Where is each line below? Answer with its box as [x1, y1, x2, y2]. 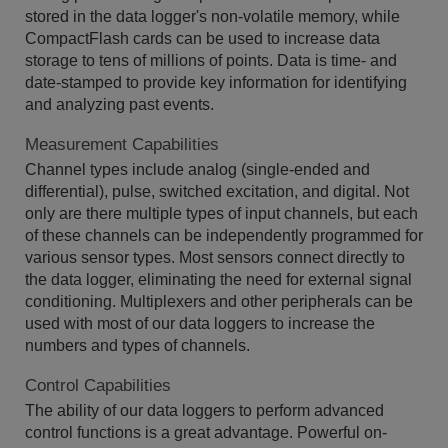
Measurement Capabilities [25, 135, 219, 155]
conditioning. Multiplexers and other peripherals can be [25, 293, 413, 311]
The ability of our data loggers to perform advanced [25, 402, 384, 420]
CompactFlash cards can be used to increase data [25, 30, 380, 48]
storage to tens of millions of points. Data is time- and [25, 52, 397, 70]
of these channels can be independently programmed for [25, 227, 423, 245]
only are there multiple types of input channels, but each [25, 205, 418, 223]
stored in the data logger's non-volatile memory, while [25, 8, 400, 26]
